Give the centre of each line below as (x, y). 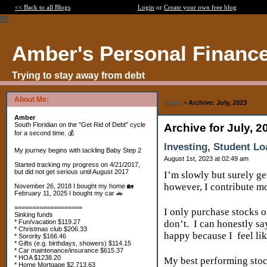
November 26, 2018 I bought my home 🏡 (74, 186)
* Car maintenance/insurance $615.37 (69, 250)
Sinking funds (34, 215)
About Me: (32, 100)
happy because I (199, 236)
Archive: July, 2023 (218, 103)
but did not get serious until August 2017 (72, 172)
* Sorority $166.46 (40, 236)
